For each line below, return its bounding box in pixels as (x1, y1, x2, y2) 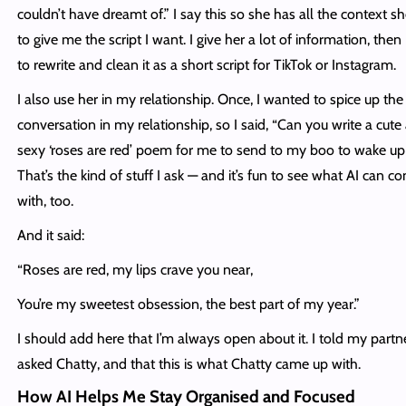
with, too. (16, 191, 73, 209)
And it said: (16, 226, 84, 244)
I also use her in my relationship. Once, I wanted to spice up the (16, 90, 403, 108)
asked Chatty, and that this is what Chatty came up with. (16, 354, 361, 372)
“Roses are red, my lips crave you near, (16, 260, 253, 278)
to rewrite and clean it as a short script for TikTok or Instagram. (16, 55, 396, 73)
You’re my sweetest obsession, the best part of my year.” (16, 295, 360, 313)
